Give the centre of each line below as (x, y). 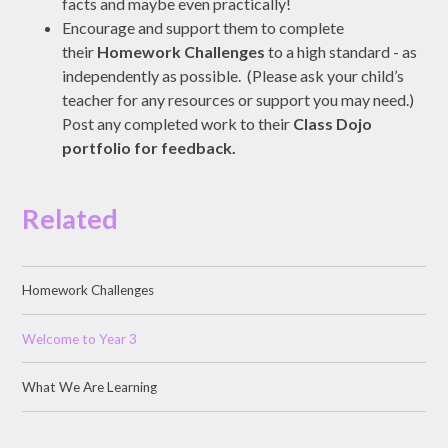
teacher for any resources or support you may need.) (240, 99)
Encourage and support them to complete (203, 27)
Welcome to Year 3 (80, 338)
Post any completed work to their (178, 123)
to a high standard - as (341, 51)
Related (70, 219)
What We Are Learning (90, 386)
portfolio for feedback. (149, 147)
